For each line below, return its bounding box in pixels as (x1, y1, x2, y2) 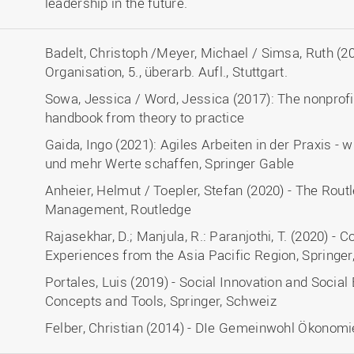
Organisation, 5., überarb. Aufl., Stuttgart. (44, 62, 288, 81)
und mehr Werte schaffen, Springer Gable (44, 154, 295, 172)
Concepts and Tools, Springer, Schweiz (44, 292, 277, 310)
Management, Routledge (44, 200, 192, 218)
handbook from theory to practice (44, 108, 245, 126)
